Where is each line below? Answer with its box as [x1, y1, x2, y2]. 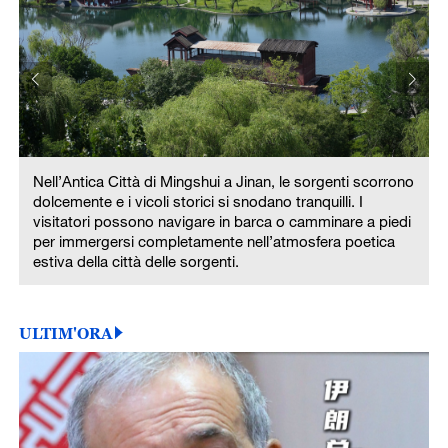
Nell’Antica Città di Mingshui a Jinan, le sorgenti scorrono [32, 172, 414, 191]
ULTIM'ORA [18, 323, 112, 342]
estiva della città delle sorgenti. [32, 252, 239, 271]
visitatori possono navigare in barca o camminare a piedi [32, 212, 411, 231]
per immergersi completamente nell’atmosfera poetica [32, 232, 395, 251]
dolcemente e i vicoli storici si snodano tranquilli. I [32, 192, 363, 211]
